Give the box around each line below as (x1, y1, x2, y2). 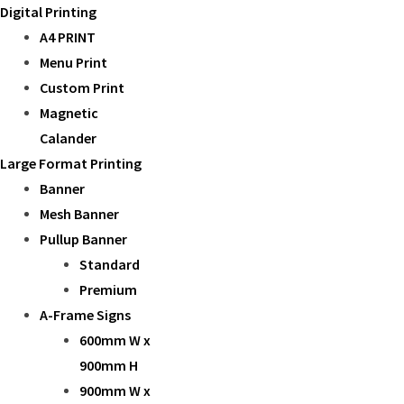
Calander (40, 129, 96, 147)
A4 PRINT (40, 28, 96, 46)
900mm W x (79, 381, 151, 399)
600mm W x (79, 331, 151, 349)
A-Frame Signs (40, 306, 131, 324)
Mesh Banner (40, 205, 119, 223)
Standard (79, 255, 140, 273)
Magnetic (40, 104, 98, 122)
